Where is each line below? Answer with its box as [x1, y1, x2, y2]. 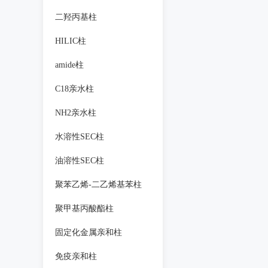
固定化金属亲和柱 [55, 228, 122, 237]
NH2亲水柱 [55, 108, 96, 117]
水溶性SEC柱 [55, 132, 104, 141]
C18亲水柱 [55, 84, 94, 93]
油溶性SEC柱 [55, 156, 104, 165]
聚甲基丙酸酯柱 [55, 204, 114, 213]
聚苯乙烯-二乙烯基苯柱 [55, 180, 142, 189]
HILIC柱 [55, 36, 86, 45]
